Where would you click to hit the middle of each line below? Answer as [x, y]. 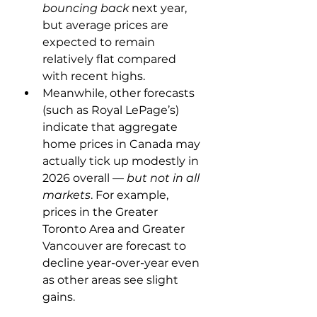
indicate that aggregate [111, 127]
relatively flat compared [111, 59]
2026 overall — [85, 178]
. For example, [131, 195]
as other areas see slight [112, 280]
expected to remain [100, 42]
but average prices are [107, 25]
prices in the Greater [102, 212]
